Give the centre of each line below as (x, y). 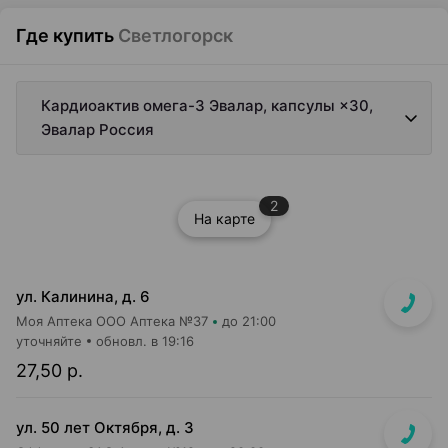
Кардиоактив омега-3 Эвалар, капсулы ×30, (207, 105)
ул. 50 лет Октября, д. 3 (105, 427)
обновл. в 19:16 (145, 341)
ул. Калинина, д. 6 (83, 296)
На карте (224, 218)
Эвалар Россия (97, 129)
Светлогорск (175, 35)
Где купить (65, 35)
